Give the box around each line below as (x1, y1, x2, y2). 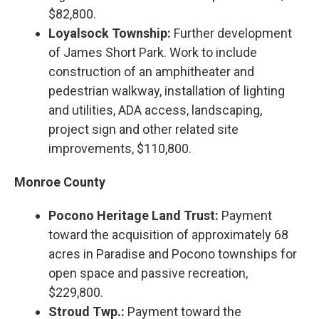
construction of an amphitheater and (48, 63, 254, 79)
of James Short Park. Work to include (48, 44, 257, 60)
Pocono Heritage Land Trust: (48, 207, 219, 223)
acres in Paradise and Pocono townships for (48, 246, 297, 261)
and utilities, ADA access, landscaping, (48, 102, 262, 117)
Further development (171, 25, 292, 41)
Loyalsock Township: (48, 25, 171, 41)
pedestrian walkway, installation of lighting (48, 83, 285, 98)
